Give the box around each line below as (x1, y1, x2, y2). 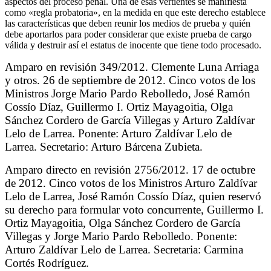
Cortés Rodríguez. (5, 256, 89, 269)
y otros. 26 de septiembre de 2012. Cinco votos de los (5, 73, 255, 87)
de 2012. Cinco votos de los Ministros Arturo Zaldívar (5, 176, 257, 189)
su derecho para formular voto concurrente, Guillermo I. (5, 203, 264, 216)
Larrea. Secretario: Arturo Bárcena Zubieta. (5, 140, 203, 153)
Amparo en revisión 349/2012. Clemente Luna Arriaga (5, 60, 259, 73)
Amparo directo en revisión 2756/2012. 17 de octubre (5, 163, 255, 176)
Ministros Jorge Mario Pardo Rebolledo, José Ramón (5, 87, 250, 100)
